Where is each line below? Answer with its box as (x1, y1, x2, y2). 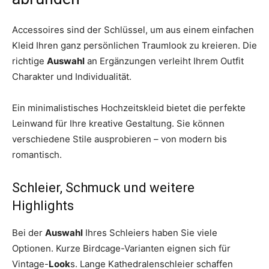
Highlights (12, 198, 74, 213)
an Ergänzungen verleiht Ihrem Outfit (85, 55, 244, 67)
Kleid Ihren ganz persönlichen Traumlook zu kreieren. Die (12, 39, 257, 51)
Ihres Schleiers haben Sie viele (83, 226, 217, 238)
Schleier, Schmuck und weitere (12, 180, 195, 195)
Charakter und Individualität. (12, 70, 131, 82)
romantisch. (12, 148, 62, 160)
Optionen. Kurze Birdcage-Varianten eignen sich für (12, 242, 231, 254)
